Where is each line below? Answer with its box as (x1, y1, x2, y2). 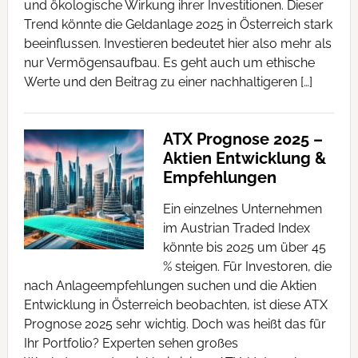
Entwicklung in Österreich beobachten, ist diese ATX (23, 297, 328, 312)
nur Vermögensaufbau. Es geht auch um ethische (23, 55, 315, 70)
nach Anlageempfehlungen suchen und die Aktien (23, 278, 316, 293)
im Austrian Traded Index (162, 221, 310, 236)
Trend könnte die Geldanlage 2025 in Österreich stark (23, 17, 332, 32)
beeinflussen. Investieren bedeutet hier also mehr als (23, 36, 332, 51)
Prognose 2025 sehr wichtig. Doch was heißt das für (23, 316, 326, 332)
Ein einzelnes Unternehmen (162, 201, 322, 217)
